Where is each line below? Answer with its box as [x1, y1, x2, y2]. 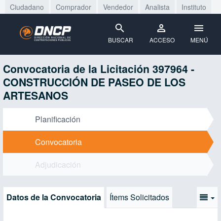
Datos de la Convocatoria [6, 191, 101, 203]
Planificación [35, 113, 80, 125]
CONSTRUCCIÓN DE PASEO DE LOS [3, 74, 185, 90]
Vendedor [103, 2, 133, 12]
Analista [145, 2, 170, 12]
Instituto [182, 2, 206, 12]
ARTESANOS [3, 88, 68, 103]
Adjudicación [35, 159, 81, 170]
